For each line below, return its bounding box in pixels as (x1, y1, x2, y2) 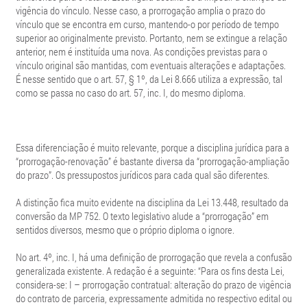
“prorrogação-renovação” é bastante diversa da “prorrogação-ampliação (15, 154, 289, 168)
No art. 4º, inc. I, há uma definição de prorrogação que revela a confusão (15, 250, 292, 264)
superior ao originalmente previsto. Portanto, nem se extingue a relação (15, 31, 287, 45)
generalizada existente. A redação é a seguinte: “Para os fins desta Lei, (15, 264, 284, 278)
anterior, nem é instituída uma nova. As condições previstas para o (15, 45, 267, 58)
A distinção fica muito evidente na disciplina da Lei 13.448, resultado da (15, 195, 288, 209)
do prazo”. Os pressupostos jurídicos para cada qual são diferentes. (15, 168, 269, 182)
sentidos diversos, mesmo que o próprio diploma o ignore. (15, 223, 234, 236)
